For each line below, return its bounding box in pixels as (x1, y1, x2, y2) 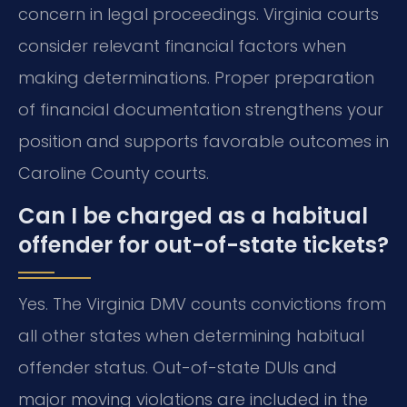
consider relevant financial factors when (18, 34, 346, 57)
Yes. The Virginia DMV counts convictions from (18, 293, 386, 316)
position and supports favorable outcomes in (18, 129, 389, 153)
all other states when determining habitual (18, 324, 364, 348)
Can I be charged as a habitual (18, 201, 368, 232)
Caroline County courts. (18, 161, 209, 184)
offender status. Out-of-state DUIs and (18, 356, 337, 380)
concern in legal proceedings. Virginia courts (18, 2, 379, 25)
